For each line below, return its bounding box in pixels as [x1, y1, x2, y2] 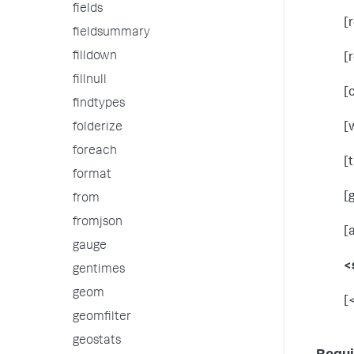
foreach [73, 145, 117, 158]
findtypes [73, 98, 125, 111]
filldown [73, 51, 117, 63]
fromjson [73, 217, 122, 229]
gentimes [73, 264, 125, 277]
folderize [73, 122, 122, 134]
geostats [73, 335, 121, 348]
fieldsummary [73, 27, 150, 40]
